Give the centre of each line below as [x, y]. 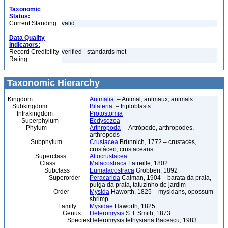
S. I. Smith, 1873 [147, 213]
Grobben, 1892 [156, 170]
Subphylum [35, 142]
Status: [20, 16]
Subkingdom [27, 106]
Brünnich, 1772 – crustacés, [157, 142]
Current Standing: [34, 23]
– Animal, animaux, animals [153, 99]
